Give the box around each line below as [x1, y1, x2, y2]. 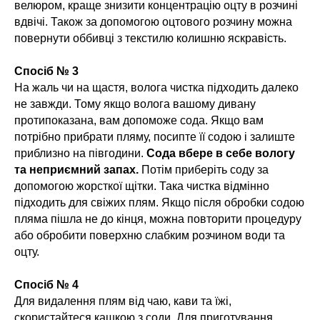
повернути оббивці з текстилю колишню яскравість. [14, 32, 286, 45]
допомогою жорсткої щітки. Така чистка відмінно [14, 180, 269, 193]
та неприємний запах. [14, 164, 139, 176]
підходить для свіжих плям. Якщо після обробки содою [14, 196, 304, 209]
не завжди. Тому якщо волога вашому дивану [14, 98, 256, 111]
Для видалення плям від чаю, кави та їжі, [14, 295, 231, 308]
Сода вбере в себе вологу [146, 147, 295, 160]
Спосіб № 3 [14, 65, 79, 78]
